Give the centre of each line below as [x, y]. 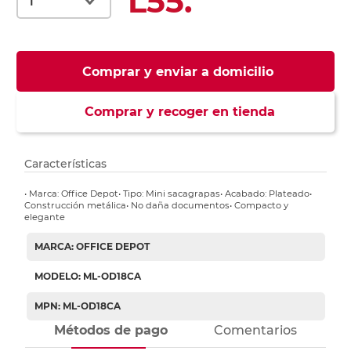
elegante [45, 217]
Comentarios [255, 331]
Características [66, 164]
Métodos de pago [111, 331]
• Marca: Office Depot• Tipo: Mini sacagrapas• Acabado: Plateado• [168, 194]
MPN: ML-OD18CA [77, 306]
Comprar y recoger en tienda [175, 112]
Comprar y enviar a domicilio [177, 72]
